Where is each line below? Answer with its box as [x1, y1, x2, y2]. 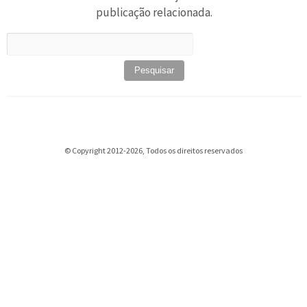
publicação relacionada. [96, 5, 213, 20]
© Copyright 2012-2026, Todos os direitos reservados [64, 145, 243, 156]
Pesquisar [153, 33, 203, 48]
